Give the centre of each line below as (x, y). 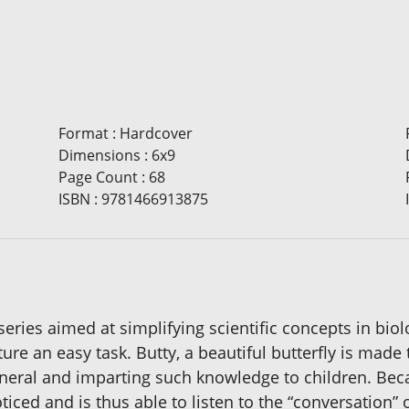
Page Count (98, 178)
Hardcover (156, 134)
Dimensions (99, 156)
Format (83, 134)
